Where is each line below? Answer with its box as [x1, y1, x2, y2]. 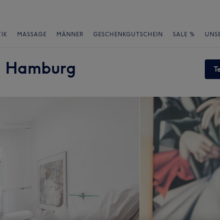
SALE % [173, 31, 195, 38]
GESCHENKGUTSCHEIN [93, 31, 163, 38]
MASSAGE [17, 31, 47, 38]
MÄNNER [56, 31, 83, 38]
